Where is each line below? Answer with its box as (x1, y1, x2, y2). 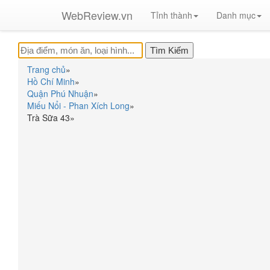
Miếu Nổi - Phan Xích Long (27, 99, 130, 111)
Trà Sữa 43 (27, 111, 70, 124)
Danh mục (216, 9, 256, 21)
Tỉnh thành (151, 9, 192, 21)
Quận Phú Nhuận (27, 87, 93, 99)
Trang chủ (27, 63, 66, 75)
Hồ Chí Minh (27, 75, 75, 87)
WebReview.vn (61, 7, 133, 23)
